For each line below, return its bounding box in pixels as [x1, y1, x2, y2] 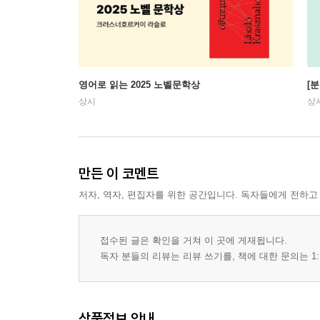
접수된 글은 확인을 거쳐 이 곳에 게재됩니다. [100, 235, 287, 246]
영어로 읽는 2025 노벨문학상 [79, 79, 200, 90]
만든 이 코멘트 [79, 164, 159, 182]
